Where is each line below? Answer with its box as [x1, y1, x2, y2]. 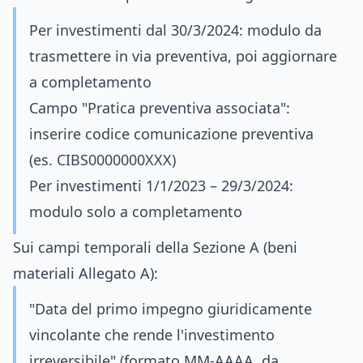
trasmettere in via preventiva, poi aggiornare [29, 46, 337, 66]
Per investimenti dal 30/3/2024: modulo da [29, 20, 322, 40]
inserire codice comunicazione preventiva [29, 124, 314, 143]
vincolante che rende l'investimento [29, 325, 275, 344]
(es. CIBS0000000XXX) [29, 150, 176, 169]
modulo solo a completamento [29, 202, 242, 221]
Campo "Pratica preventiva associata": [29, 98, 290, 117]
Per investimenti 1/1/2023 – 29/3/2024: [29, 176, 293, 195]
